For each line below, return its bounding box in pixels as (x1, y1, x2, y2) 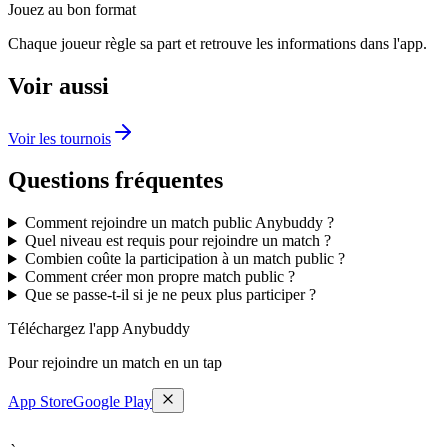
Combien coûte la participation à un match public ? (24, 250, 345, 268)
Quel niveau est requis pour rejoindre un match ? (24, 232, 331, 250)
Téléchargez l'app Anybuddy (8, 320, 190, 338)
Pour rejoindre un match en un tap (8, 354, 222, 372)
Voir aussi (8, 72, 109, 99)
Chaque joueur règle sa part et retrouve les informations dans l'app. (8, 34, 427, 52)
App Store (8, 393, 73, 411)
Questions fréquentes (8, 167, 223, 194)
